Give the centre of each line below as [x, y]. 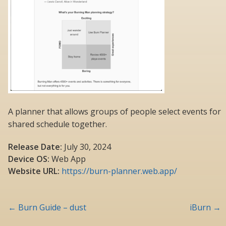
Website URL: [34, 171]
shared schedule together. [58, 124]
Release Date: [35, 147]
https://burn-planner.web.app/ [119, 171]
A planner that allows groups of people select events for [115, 112]
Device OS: [29, 159]
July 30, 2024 [87, 147]
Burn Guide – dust [51, 208]
